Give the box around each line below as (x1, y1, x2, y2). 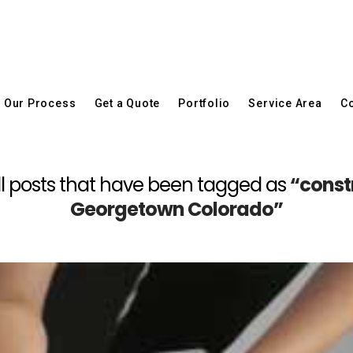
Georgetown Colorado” (70, 196, 283, 222)
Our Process (3, 96, 76, 110)
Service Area (248, 96, 322, 110)
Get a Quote (94, 96, 161, 110)
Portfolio (178, 96, 231, 110)
